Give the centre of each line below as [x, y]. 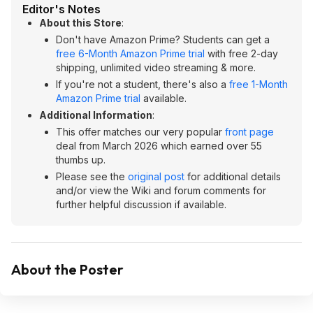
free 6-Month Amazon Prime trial [130, 53]
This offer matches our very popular [140, 132]
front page [249, 132]
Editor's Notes [61, 9]
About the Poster [67, 269]
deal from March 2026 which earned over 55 [159, 146]
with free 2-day [241, 53]
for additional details [233, 176]
